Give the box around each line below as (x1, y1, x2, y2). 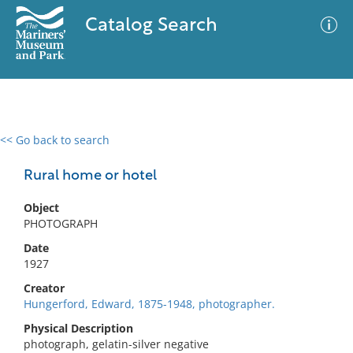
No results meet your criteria (98, 229, 250, 244)
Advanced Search (188, 146, 279, 162)
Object (24, 200, 59, 215)
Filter (304, 149, 331, 161)
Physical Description (24, 321, 133, 336)
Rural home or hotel (24, 169, 157, 184)
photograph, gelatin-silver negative (24, 336, 209, 351)
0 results (12, 142, 58, 157)
